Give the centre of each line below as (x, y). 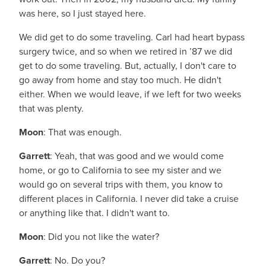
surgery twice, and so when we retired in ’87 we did (126, 51)
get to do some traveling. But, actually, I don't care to (128, 66)
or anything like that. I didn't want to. (94, 213)
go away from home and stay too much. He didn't (120, 80)
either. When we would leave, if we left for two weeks (130, 94)
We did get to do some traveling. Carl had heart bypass (132, 37)
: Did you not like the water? (101, 237)
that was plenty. (51, 108)
